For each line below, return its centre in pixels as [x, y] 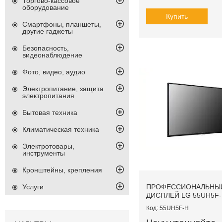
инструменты [44, 153]
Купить [177, 17]
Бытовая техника [50, 113]
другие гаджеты [48, 31]
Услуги [33, 187]
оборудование [46, 8]
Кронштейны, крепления [62, 170]
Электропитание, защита [63, 89]
